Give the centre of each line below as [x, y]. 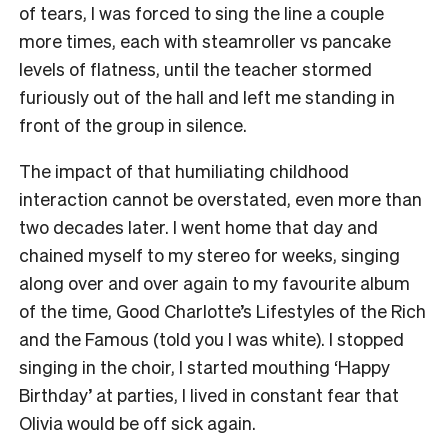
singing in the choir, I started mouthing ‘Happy [204, 366]
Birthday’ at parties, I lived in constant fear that [209, 394]
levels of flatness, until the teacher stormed [195, 68]
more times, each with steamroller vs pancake [205, 40]
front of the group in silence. [133, 124]
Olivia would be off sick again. [139, 422]
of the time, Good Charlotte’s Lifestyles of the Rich [222, 310]
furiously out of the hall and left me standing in [207, 96]
